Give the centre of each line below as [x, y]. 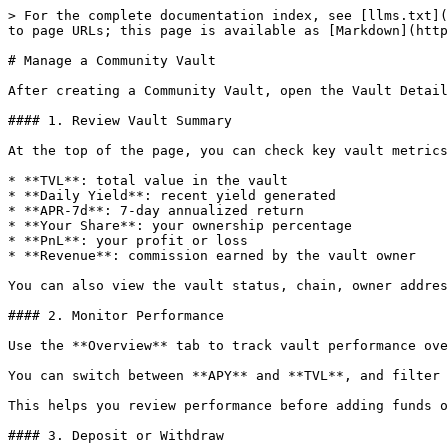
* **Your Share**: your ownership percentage [180, 225]
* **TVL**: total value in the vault [148, 180]
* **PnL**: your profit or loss [128, 240]
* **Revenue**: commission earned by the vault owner [212, 255]
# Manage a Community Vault [112, 60]
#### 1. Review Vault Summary [120, 120]
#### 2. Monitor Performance [116, 315]
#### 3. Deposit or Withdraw [116, 435]
